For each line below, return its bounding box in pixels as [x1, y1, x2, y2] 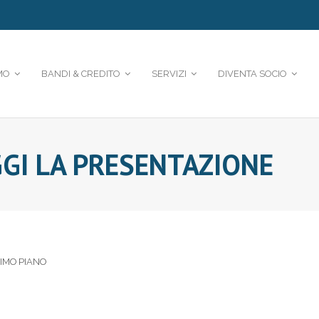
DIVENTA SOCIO [218, 68, 287, 79]
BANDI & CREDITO [41, 68, 120, 79]
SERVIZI [152, 68, 187, 79]
